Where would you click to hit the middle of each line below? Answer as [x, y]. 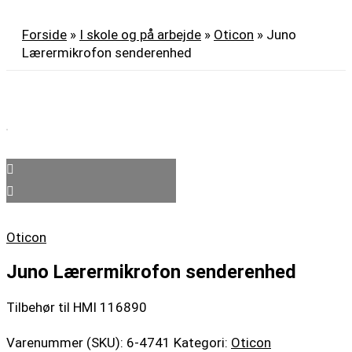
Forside [44, 35]
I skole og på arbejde [140, 35]
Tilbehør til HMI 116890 [77, 308]
